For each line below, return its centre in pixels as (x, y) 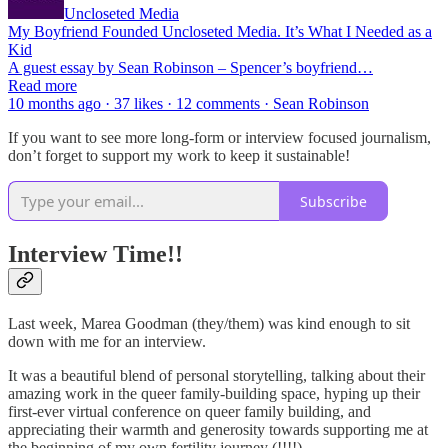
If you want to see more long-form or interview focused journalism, (219, 138)
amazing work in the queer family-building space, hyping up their (214, 393)
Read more (42, 86)
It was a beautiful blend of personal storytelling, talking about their (216, 375)
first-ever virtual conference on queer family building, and (189, 411)
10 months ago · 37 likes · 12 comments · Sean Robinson (188, 104)
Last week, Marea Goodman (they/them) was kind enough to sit (209, 323)
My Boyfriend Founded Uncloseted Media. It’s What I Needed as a (220, 32)
